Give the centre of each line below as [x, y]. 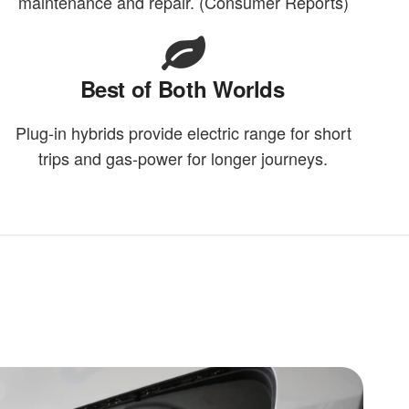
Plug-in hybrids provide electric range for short [183, 133]
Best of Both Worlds [182, 89]
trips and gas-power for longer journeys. [184, 158]
